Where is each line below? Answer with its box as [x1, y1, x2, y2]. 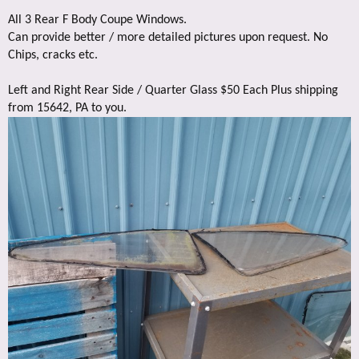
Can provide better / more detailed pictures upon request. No [8, 31, 328, 44]
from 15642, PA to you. [8, 102, 127, 115]
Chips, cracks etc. [8, 49, 98, 62]
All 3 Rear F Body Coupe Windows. [8, 14, 187, 26]
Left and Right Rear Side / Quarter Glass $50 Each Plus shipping [8, 84, 338, 97]
